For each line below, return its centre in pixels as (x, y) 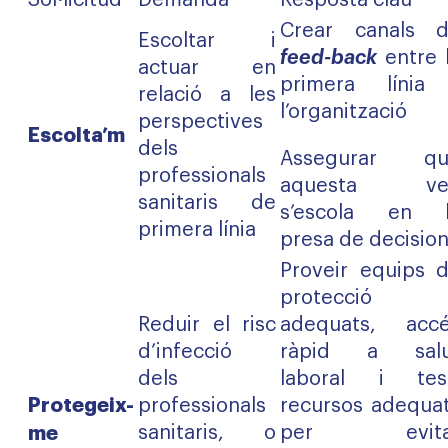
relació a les (207, 95)
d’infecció (185, 352)
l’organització (343, 112)
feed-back (328, 58)
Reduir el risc (207, 325)
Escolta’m (78, 135)
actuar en (207, 68)
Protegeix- (81, 405)
